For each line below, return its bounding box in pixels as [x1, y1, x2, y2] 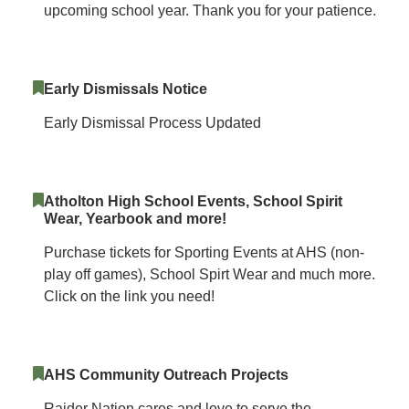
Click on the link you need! [44, 288, 215, 304]
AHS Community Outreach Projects [44, 367, 288, 383]
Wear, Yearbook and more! [44, 211, 226, 226]
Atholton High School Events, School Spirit [44, 194, 342, 209]
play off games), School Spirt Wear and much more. [44, 267, 375, 282]
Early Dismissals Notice [44, 81, 207, 97]
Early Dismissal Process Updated [44, 115, 261, 131]
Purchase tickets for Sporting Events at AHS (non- [44, 245, 364, 260]
